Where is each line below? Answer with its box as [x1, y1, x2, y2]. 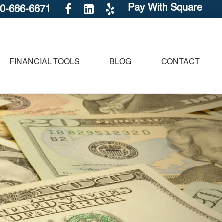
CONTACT [161, 58, 200, 67]
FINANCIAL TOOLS [9, 58, 80, 67]
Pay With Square [128, 3, 202, 13]
